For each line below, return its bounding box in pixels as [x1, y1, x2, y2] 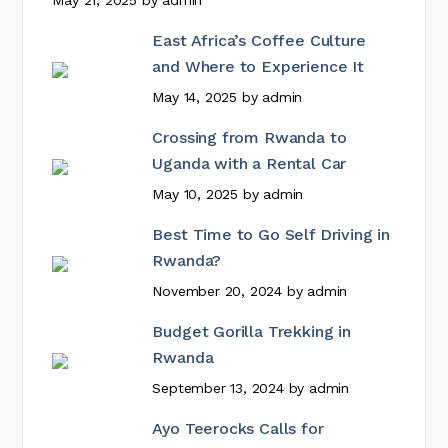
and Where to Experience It [152, 57, 364, 76]
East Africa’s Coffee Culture [152, 31, 366, 50]
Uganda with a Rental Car [152, 154, 347, 173]
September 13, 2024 [152, 380, 284, 396]
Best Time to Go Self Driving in [152, 225, 390, 244]
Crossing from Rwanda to [152, 128, 347, 147]
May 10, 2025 [152, 186, 239, 202]
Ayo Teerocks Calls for [152, 419, 324, 438]
